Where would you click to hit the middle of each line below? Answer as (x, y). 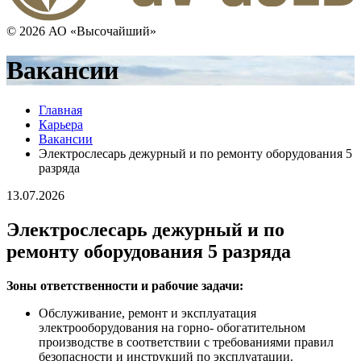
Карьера (61, 124)
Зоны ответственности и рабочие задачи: (125, 285)
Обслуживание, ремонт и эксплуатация (147, 313)
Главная (60, 110)
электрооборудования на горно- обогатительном (172, 327)
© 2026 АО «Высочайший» (81, 31)
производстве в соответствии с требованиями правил (186, 342)
